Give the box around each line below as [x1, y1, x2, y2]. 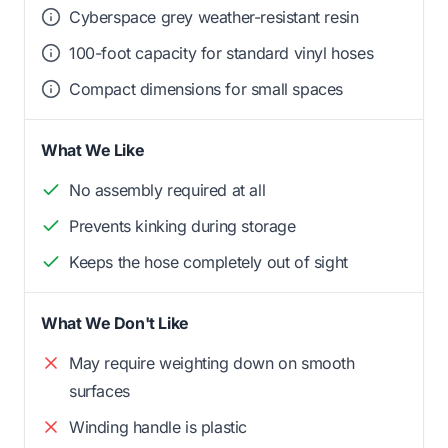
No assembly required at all [69, 179, 266, 200]
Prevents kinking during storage [69, 215, 296, 236]
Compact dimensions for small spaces [69, 78, 343, 99]
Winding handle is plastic [69, 416, 247, 437]
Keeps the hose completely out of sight [69, 251, 348, 272]
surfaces [69, 380, 130, 401]
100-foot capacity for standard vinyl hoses [69, 42, 374, 63]
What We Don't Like [41, 312, 189, 333]
